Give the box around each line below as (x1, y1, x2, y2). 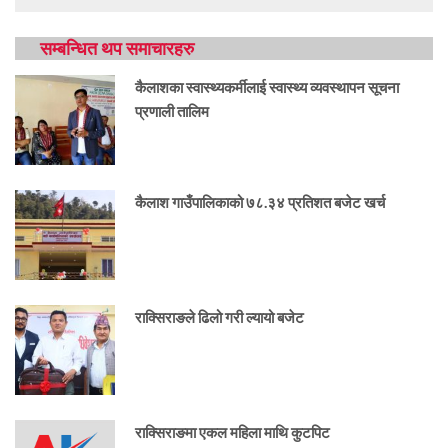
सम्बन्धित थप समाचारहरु (40, 37, 194, 60)
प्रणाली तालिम (135, 102, 209, 121)
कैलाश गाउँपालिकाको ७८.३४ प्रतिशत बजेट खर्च (135, 193, 385, 212)
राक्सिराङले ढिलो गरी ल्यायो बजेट (135, 308, 304, 327)
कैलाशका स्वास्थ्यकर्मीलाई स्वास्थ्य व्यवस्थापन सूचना (135, 78, 399, 97)
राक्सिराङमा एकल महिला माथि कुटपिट (135, 423, 333, 442)
